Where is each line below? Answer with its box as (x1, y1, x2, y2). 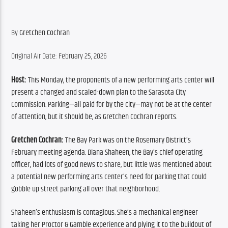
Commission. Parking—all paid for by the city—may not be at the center (11, 98, 212, 111)
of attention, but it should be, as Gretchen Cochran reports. (11, 110, 178, 123)
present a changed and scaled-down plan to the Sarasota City (11, 85, 186, 99)
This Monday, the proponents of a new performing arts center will (26, 73, 215, 87)
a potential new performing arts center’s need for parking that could (11, 170, 207, 183)
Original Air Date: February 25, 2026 (11, 50, 107, 63)
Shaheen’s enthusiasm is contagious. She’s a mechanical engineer (11, 206, 198, 219)
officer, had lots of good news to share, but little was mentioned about (11, 158, 212, 171)
